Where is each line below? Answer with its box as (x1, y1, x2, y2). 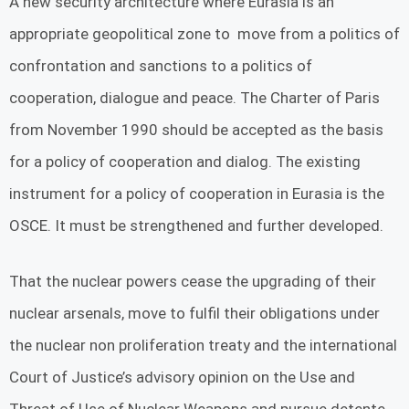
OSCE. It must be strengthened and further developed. (9, 216, 383, 236)
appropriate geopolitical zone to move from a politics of (9, 25, 400, 44)
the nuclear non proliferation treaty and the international (9, 335, 397, 354)
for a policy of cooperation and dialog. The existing (9, 152, 361, 172)
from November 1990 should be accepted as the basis (9, 121, 383, 140)
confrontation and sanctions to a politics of (9, 57, 312, 76)
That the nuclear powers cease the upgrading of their (9, 271, 376, 290)
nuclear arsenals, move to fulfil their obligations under (9, 303, 380, 322)
